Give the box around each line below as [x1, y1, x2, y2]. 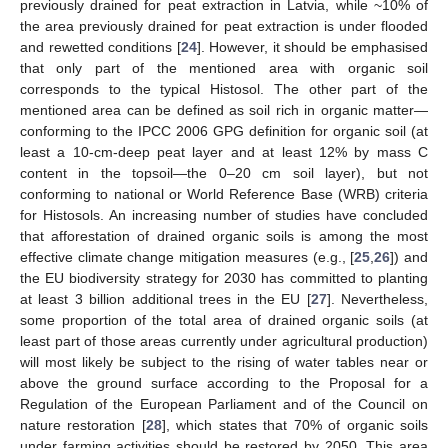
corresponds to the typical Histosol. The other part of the [20, 80, 428, 97]
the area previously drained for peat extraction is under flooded [20, 17, 428, 34]
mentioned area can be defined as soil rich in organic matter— [20, 101, 428, 118]
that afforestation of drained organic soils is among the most [20, 227, 428, 244]
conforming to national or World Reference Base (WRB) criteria [20, 185, 428, 202]
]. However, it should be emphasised [196, 38, 428, 55]
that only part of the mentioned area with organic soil [20, 59, 428, 76]
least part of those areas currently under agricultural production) [20, 332, 428, 349]
